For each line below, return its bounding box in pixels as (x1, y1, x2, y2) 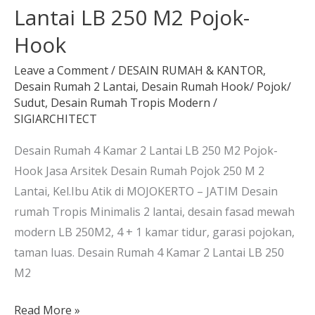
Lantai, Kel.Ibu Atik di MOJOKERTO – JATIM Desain (14, 183, 278, 199)
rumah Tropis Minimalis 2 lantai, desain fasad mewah (14, 203, 295, 219)
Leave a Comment (14, 62, 108, 78)
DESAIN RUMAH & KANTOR (118, 62, 263, 78)
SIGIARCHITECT (14, 110, 97, 127)
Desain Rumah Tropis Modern (51, 94, 210, 110)
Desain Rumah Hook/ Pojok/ (141, 78, 291, 94)
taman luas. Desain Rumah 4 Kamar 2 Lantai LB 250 (14, 244, 284, 260)
